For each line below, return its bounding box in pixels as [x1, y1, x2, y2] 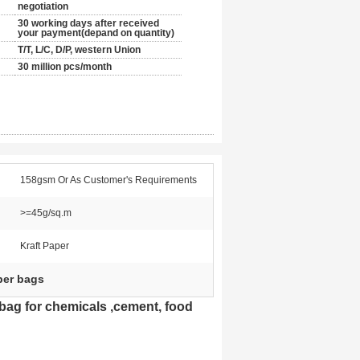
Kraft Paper [20, 240, 69, 252]
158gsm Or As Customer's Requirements [20, 174, 197, 186]
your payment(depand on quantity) [18, 27, 174, 39]
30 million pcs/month [18, 61, 112, 72]
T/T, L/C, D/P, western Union [18, 44, 141, 55]
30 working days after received [18, 18, 159, 29]
